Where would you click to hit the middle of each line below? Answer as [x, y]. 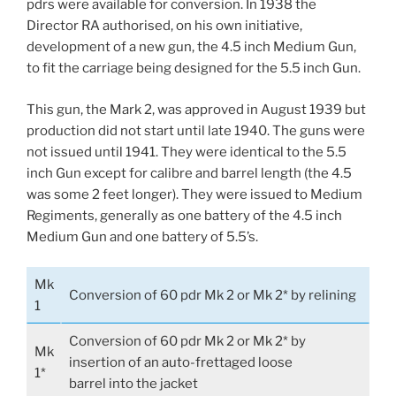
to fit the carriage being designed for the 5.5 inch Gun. [194, 69]
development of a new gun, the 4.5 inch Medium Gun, [191, 47]
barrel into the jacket [133, 384]
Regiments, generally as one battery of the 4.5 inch [184, 215]
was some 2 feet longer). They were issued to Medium [194, 194]
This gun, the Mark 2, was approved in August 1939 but [196, 109]
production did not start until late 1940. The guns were [196, 130]
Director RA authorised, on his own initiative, [164, 26]
